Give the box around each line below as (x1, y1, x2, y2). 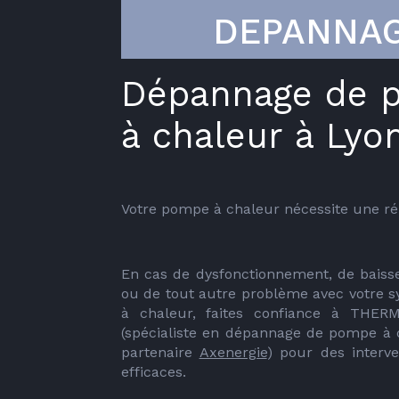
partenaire (121, 344, 199, 361)
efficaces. (121, 363, 191, 380)
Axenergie (199, 344, 267, 361)
